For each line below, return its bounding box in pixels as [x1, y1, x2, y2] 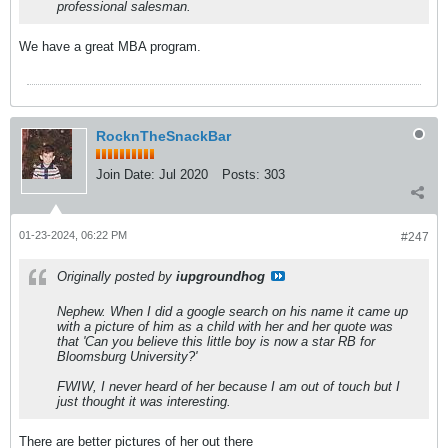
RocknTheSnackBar [96, 128, 231, 144]
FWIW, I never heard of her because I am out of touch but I [57, 379, 400, 394]
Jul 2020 [159, 167, 208, 182]
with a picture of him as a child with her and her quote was [57, 319, 393, 334]
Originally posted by [57, 269, 176, 284]
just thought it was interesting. [57, 394, 231, 409]
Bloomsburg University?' [57, 349, 197, 364]
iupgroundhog [176, 269, 265, 284]
